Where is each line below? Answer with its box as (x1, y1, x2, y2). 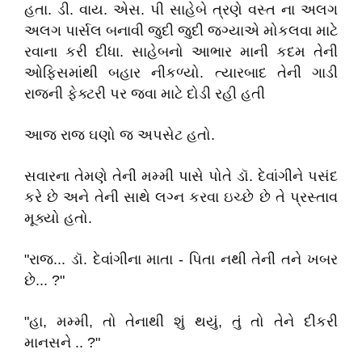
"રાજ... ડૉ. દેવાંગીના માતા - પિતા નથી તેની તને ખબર (24, 251, 338, 267)
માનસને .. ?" (24, 335, 100, 351)
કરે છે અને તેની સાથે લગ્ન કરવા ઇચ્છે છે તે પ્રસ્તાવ (24, 189, 338, 205)
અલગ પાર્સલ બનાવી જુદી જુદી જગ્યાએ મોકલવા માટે (24, 23, 338, 39)
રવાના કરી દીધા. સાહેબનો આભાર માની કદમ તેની (24, 44, 338, 60)
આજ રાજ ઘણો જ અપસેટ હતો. (24, 127, 215, 143)
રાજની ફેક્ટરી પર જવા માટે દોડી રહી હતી (24, 86, 265, 102)
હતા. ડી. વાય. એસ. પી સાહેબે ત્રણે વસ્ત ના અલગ (24, 2, 338, 18)
